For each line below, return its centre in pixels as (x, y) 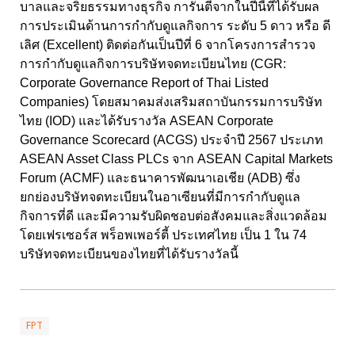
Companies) (56, 102)
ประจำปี (224, 140)
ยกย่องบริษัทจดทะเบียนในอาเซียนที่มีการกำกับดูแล (160, 197)
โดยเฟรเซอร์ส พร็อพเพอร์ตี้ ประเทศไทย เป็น (142, 235)
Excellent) (76, 45)
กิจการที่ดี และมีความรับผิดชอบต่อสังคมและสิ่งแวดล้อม (174, 216)
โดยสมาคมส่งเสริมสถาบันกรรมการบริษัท (207, 102)
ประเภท (302, 140)
